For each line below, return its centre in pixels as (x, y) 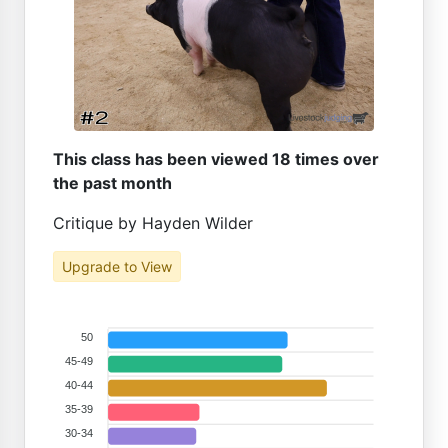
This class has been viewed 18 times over (216, 159)
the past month (112, 183)
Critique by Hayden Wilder (153, 223)
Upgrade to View (117, 266)
